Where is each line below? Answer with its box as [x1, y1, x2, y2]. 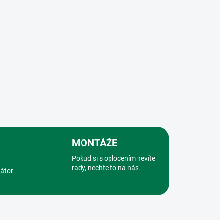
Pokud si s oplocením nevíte [71, 154, 155, 163]
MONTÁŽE [71, 137, 117, 149]
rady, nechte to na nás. [71, 164, 140, 172]
